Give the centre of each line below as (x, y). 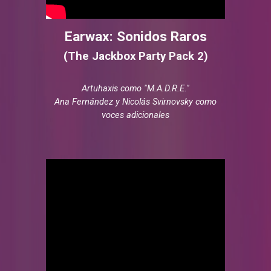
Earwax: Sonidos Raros (135, 36)
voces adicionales (135, 115)
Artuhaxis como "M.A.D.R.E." (135, 88)
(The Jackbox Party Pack (130, 56)
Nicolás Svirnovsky (159, 101)
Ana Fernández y (88, 101)
